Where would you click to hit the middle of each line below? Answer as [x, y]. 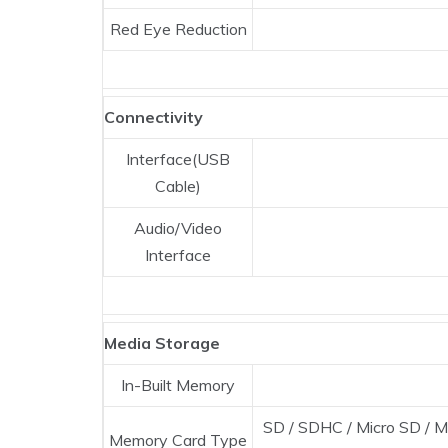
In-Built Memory [178, 385]
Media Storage [162, 343]
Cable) [178, 186]
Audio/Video [178, 228]
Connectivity [153, 117]
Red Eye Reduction [178, 29]
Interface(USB [178, 159]
